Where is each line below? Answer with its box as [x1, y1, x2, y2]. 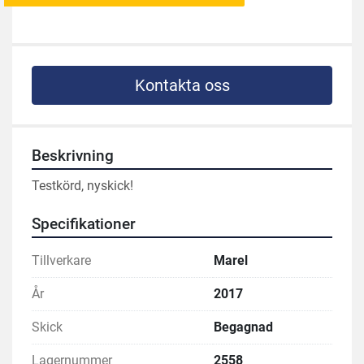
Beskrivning [32, 147, 114, 166]
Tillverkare [32, 253, 91, 269]
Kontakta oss [134, 76, 230, 96]
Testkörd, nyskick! [32, 178, 133, 194]
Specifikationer [32, 215, 136, 234]
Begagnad [214, 319, 273, 336]
